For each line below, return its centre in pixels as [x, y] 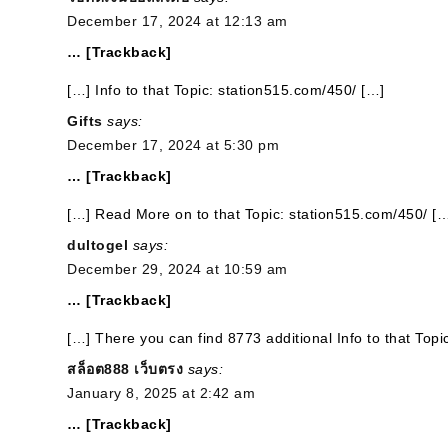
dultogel [97, 245]
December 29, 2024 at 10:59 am [177, 269]
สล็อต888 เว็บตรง [125, 369]
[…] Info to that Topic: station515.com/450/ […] [226, 90]
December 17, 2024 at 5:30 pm [173, 145]
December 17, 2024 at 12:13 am [177, 21]
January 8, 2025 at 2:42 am [161, 393]
